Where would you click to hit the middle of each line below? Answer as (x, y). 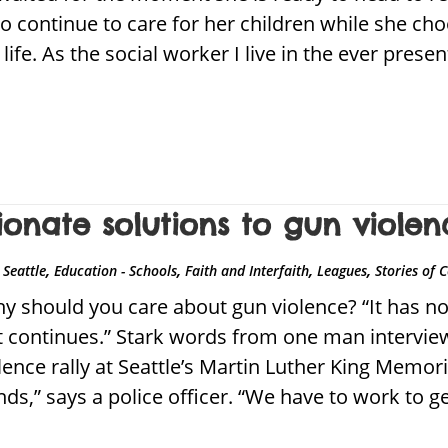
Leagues (342, 271)
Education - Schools (116, 271)
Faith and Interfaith (247, 271)
